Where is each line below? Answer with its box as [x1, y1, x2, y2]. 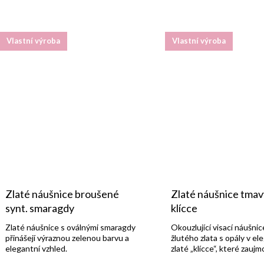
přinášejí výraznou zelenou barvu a [5, 232, 129, 243]
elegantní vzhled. [5, 243, 67, 253]
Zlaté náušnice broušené [5, 187, 119, 200]
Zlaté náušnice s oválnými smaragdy [5, 222, 136, 232]
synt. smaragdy [5, 201, 74, 214]
